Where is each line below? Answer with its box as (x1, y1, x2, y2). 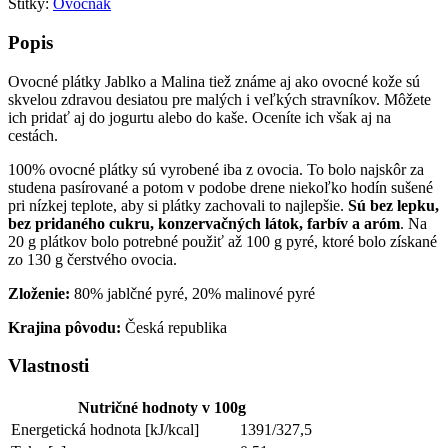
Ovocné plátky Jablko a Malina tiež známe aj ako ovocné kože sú (8, 72, 420, 90)
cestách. (8, 126, 58, 144)
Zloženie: (8, 284, 74, 302)
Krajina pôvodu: (8, 318, 125, 336)
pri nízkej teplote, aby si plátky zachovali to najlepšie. (8, 196, 348, 214)
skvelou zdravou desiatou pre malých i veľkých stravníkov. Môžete (8, 90, 431, 108)
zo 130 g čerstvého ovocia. (8, 250, 177, 268)
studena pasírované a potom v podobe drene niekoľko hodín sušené (8, 178, 433, 196)
